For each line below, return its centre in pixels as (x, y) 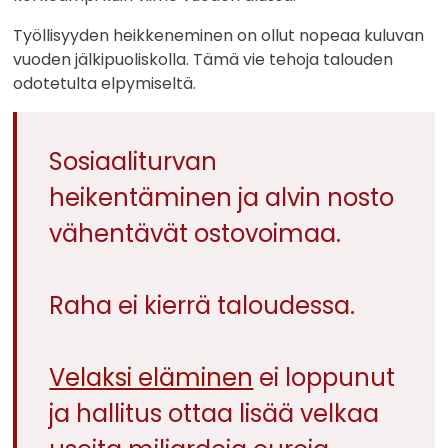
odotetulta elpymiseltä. (105, 83)
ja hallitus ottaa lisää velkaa (214, 413)
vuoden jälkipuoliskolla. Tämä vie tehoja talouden (203, 59)
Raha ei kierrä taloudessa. (202, 305)
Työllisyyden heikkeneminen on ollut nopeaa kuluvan (219, 35)
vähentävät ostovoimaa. (195, 233)
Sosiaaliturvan (133, 161)
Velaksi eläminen (151, 377)
